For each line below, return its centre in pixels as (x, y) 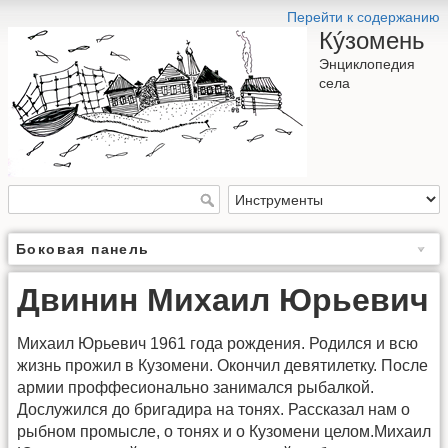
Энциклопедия (367, 64)
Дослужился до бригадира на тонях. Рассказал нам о (213, 410)
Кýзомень (372, 40)
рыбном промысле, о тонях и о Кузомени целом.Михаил (224, 432)
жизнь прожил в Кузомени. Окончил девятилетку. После (222, 366)
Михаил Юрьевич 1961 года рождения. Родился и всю (217, 344)
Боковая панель (83, 249)
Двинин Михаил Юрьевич (223, 300)
